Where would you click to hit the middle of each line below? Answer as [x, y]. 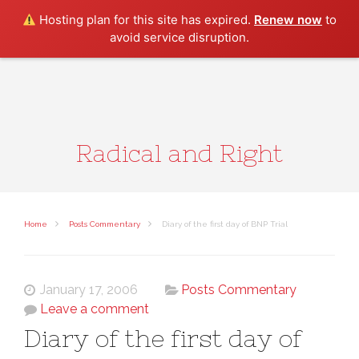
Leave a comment [95, 309]
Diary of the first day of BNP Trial [224, 224]
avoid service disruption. [179, 37]
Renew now [288, 20]
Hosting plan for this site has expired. [145, 20]
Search [300, 9]
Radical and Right [179, 153]
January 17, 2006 [89, 290]
